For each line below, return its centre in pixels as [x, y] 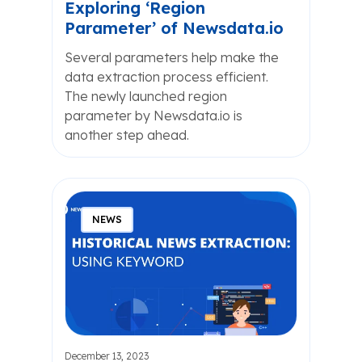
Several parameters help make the [172, 57]
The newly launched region [146, 96]
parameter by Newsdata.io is [154, 116]
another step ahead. [127, 135]
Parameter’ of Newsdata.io [174, 28]
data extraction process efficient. [166, 77]
